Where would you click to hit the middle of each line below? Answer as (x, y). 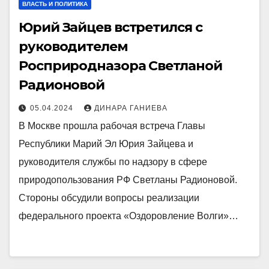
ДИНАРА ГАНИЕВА (131, 108)
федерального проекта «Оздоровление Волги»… (128, 216)
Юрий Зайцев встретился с (110, 27)
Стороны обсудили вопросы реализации (109, 198)
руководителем (73, 46)
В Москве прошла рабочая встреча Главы (112, 125)
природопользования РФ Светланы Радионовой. (128, 180)
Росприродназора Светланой (120, 65)
